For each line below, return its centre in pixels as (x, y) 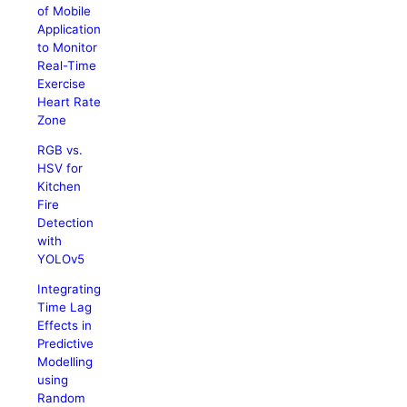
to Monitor (68, 47)
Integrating (69, 289)
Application (69, 29)
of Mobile (65, 10)
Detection (66, 222)
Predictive (66, 344)
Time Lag (65, 308)
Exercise (62, 83)
